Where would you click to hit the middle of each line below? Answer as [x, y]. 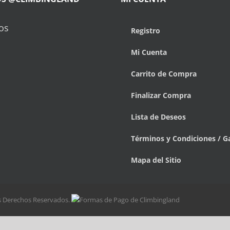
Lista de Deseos [158, 117]
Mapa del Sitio [156, 160]
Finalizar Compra [161, 95]
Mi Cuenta [149, 52]
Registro [146, 31]
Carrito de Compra [164, 74]
